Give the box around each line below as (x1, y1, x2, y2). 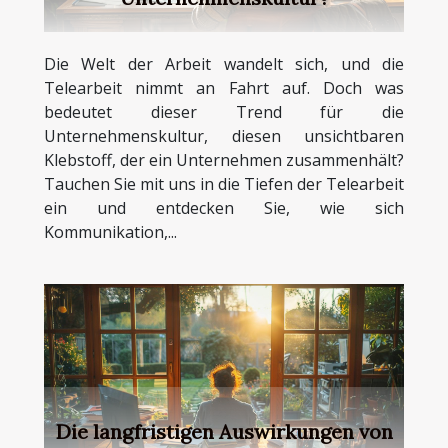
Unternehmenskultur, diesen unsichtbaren (44, 124, 404, 147)
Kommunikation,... (44, 220, 177, 243)
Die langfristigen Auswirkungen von (55, 418, 393, 444)
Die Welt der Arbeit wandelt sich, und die (44, 52, 404, 75)
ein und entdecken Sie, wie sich (44, 196, 404, 219)
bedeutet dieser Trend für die (44, 100, 404, 123)
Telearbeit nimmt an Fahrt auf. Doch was (44, 76, 404, 99)
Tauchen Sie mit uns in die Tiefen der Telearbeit (44, 172, 404, 195)
